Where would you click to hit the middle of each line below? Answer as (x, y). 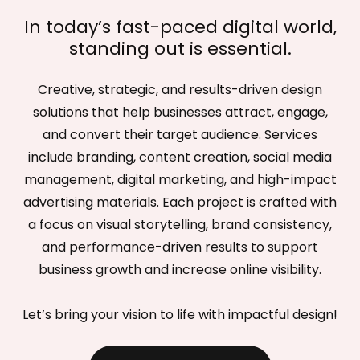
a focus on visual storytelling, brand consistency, (180, 225)
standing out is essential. (180, 49)
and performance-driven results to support (180, 247)
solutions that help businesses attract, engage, (180, 112)
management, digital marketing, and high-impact (180, 180)
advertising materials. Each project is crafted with (180, 202)
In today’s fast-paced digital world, (180, 27)
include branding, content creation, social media (180, 157)
